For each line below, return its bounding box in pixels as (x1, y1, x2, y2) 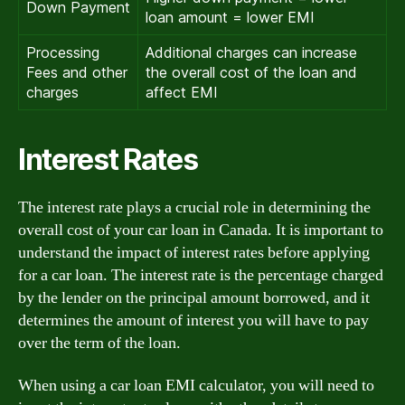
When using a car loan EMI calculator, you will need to (18, 375, 374, 396)
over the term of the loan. (18, 332, 181, 353)
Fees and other (26, 62, 127, 81)
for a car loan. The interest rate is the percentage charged (18, 264, 383, 286)
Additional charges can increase (146, 42, 357, 61)
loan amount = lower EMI (146, 7, 315, 26)
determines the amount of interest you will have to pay (18, 309, 369, 331)
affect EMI (146, 82, 218, 101)
